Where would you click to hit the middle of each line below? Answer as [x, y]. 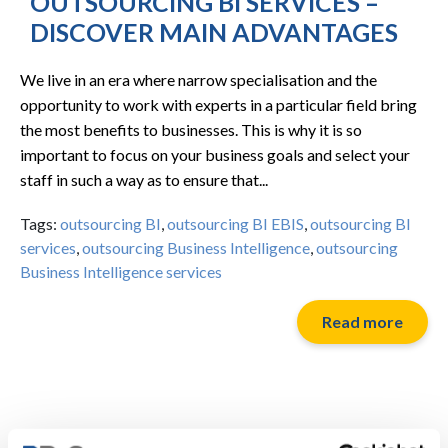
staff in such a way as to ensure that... [144, 179]
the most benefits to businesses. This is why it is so [191, 129]
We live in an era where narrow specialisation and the [198, 79]
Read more [362, 321]
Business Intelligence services [121, 271]
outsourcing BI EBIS [235, 223]
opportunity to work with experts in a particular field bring [218, 104]
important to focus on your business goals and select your [215, 154]
